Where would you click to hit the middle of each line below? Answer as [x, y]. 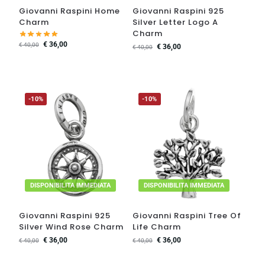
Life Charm [157, 227]
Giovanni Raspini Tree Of [187, 215]
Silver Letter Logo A [175, 22]
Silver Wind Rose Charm [71, 227]
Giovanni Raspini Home [69, 11]
